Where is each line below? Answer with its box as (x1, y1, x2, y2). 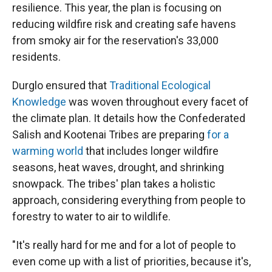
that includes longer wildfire (83, 144, 219, 158)
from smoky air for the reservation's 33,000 (12, 34, 219, 47)
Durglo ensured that (12, 79, 109, 92)
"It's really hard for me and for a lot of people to (12, 239, 236, 252)
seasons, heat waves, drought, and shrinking (12, 161, 224, 174)
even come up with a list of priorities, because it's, (12, 255, 251, 268)
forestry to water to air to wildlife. (12, 210, 171, 223)
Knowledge (12, 95, 66, 109)
